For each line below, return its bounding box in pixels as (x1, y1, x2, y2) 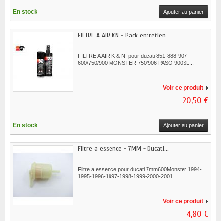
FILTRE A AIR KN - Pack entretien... (78, 31, 170, 40)
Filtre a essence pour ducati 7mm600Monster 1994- (78, 166, 202, 173)
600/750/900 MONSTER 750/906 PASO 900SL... (78, 60, 194, 66)
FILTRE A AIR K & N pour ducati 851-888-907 (78, 53, 187, 59)
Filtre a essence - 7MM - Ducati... (78, 145, 169, 153)
